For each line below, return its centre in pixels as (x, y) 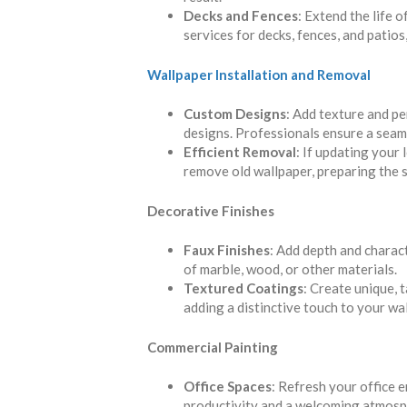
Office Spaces (228, 387)
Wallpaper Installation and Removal (259, 74)
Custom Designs (235, 114)
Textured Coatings (243, 288)
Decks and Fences (241, 16)
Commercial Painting (213, 347)
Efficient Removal (240, 152)
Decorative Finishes (211, 210)
